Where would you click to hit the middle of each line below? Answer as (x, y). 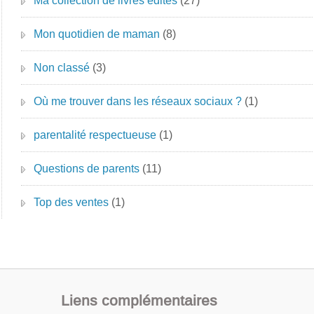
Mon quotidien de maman (97, 34)
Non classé (62, 68)
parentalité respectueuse (95, 135)
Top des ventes (71, 202)
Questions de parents (87, 169)
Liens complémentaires (139, 300)
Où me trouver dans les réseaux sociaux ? (138, 101)
